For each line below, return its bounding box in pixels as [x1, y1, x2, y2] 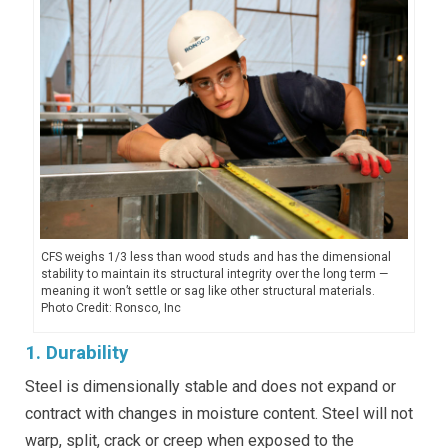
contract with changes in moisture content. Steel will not [25, 404, 413, 424]
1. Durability [25, 342, 128, 365]
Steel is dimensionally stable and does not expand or [25, 377, 396, 397]
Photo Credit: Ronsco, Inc [40, 301, 181, 316]
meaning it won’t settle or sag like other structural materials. [40, 284, 375, 299]
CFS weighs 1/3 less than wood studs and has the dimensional [40, 250, 391, 265]
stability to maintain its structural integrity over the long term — [40, 267, 388, 282]
